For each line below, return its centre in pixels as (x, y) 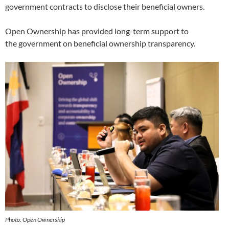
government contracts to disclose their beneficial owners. (106, 7)
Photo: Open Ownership (35, 219)
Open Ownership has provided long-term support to (97, 31)
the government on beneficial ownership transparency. (102, 43)
